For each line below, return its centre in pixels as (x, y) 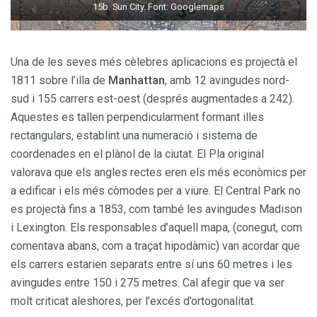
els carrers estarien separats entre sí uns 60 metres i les (151, 264)
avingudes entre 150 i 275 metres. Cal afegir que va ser (148, 282)
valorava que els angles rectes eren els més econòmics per (158, 172)
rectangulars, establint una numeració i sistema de (134, 135)
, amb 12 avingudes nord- (227, 80)
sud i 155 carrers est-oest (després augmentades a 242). (152, 98)
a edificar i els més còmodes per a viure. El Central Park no (156, 190)
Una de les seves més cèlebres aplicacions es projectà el (154, 62)
